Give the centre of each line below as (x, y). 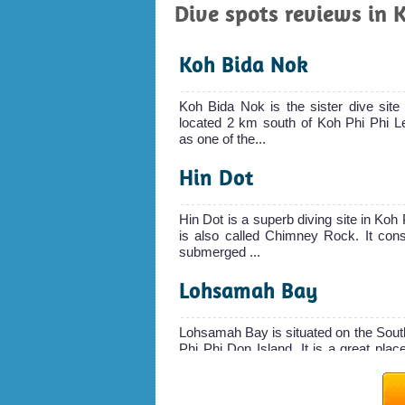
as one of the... (222, 138)
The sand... (212, 364)
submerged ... (220, 251)
